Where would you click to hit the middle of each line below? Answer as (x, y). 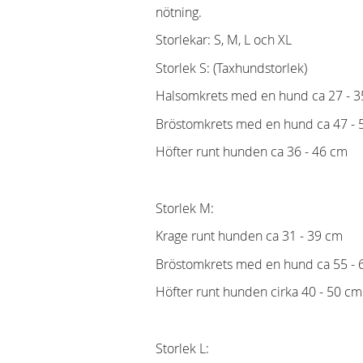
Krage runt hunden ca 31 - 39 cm (249, 236)
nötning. (179, 12)
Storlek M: (185, 208)
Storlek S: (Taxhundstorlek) (231, 68)
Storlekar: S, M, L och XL (224, 40)
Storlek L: (182, 348)
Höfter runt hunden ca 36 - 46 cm (252, 152)
